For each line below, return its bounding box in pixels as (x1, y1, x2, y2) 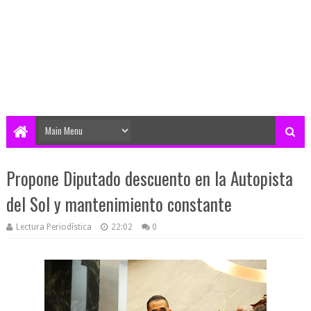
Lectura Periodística (15, 222, 92, 232)
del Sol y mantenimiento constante (6, 191, 232, 217)
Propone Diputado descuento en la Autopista (6, 165, 293, 191)
